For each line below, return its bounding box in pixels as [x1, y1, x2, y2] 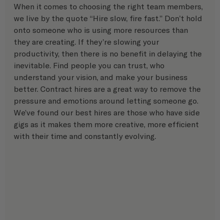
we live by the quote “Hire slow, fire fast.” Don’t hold [14, 13, 204, 23]
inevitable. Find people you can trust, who [14, 60, 166, 70]
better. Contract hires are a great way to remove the [14, 84, 203, 93]
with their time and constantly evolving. [14, 131, 156, 140]
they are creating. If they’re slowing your [14, 37, 161, 46]
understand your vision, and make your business [14, 72, 190, 82]
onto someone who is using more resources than [14, 25, 190, 34]
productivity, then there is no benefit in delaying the [14, 49, 204, 58]
